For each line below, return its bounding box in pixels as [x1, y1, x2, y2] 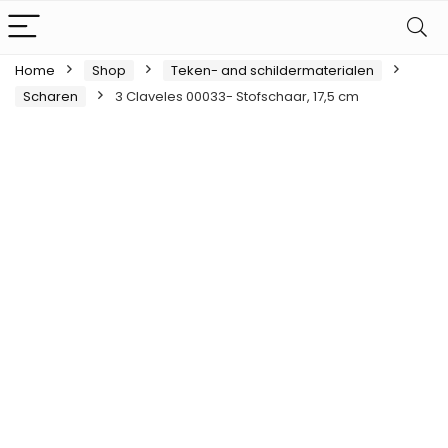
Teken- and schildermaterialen [171, 61, 374, 80]
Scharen [23, 87, 78, 106]
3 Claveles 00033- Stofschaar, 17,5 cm [115, 87, 359, 106]
